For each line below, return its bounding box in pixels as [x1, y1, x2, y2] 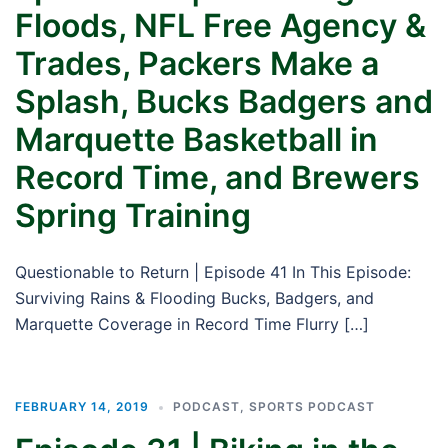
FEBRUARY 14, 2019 [15, 399, 149, 414]
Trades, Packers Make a [15, 44, 379, 83]
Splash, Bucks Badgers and [15, 82, 433, 121]
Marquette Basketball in [15, 120, 378, 159]
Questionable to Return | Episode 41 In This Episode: [15, 262, 411, 282]
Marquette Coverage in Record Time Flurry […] [15, 314, 369, 334]
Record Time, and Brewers [15, 158, 420, 197]
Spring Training [15, 196, 251, 235]
